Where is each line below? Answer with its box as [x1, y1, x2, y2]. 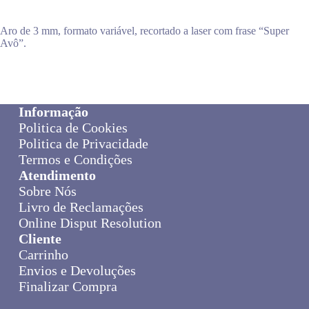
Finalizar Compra [18, 279, 117, 294]
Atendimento [18, 168, 96, 183]
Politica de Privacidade [18, 136, 148, 151]
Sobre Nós [18, 183, 77, 199]
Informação [18, 104, 88, 119]
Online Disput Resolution [18, 215, 161, 230]
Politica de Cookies [18, 120, 128, 135]
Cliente [18, 231, 61, 246]
